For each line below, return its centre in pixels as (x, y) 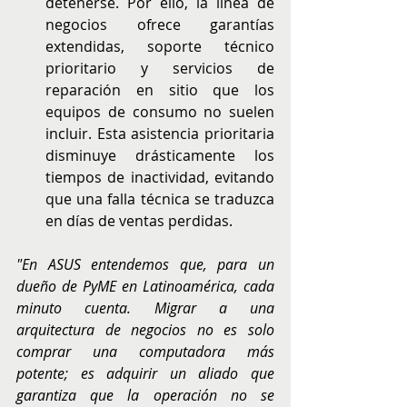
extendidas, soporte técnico (160, 46)
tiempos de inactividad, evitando (160, 177)
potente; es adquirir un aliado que (145, 373)
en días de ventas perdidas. (139, 221)
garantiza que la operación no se (145, 395)
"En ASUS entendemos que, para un (145, 264)
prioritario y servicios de (160, 68)
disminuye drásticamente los (160, 155)
